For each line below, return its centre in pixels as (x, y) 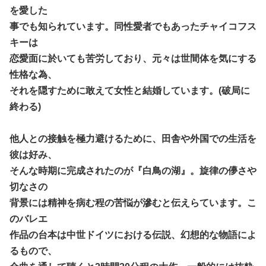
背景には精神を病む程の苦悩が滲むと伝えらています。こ (133, 202)
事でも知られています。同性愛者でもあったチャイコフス (133, 26)
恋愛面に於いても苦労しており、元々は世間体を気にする (133, 58)
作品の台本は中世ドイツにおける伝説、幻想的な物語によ (133, 235)
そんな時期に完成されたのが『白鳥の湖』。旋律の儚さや (133, 170)
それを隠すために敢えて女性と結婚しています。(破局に (130, 90)
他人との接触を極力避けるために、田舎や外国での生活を (133, 138)
